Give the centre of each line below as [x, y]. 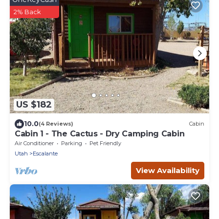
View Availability [168, 170]
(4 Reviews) [56, 124]
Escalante [45, 153]
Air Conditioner [34, 143]
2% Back [27, 11]
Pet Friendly [105, 143]
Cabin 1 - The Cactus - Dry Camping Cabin [100, 133]
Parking [72, 143]
